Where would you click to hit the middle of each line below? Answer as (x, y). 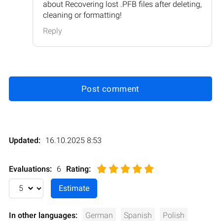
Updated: (25, 140)
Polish (174, 215)
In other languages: (43, 215)
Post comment (110, 89)
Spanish (138, 215)
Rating (77, 169)
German (99, 215)
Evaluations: (30, 169)
